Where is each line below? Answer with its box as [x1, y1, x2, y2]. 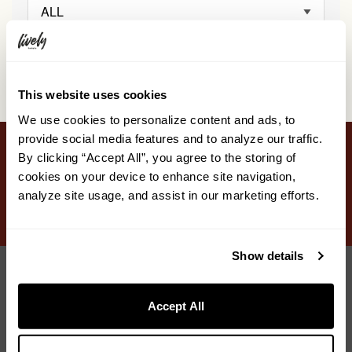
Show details [232, 248, 304, 262]
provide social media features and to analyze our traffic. [18, 131, 323, 145]
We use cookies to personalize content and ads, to [18, 112, 295, 126]
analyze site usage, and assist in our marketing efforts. [18, 188, 319, 202]
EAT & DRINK [100, 157, 159, 170]
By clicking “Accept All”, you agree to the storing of [18, 150, 296, 164]
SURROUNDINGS [266, 157, 339, 170]
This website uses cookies [18, 87, 167, 101]
